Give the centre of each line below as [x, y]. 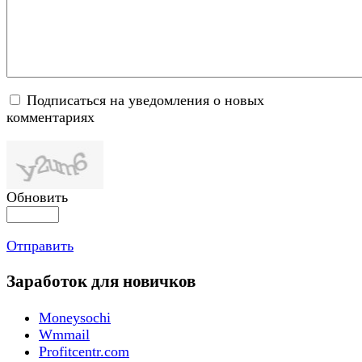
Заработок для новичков [101, 282]
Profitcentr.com [84, 351]
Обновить [37, 198]
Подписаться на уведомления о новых [145, 101]
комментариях [51, 118]
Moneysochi [75, 317]
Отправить [40, 246]
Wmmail [64, 334]
